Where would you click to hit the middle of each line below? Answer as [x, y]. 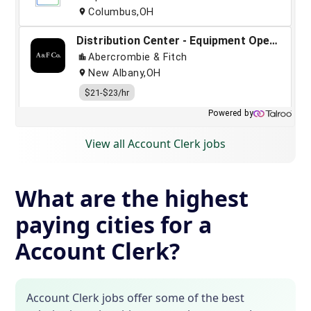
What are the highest [132, 199]
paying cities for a [114, 225]
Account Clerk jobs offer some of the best [136, 298]
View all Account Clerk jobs [155, 144]
